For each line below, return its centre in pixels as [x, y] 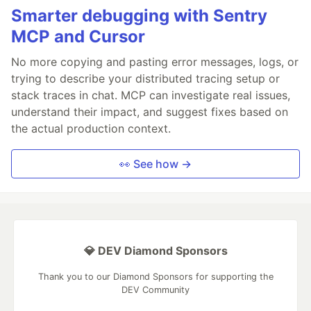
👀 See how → [155, 163]
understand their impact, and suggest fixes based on [150, 111]
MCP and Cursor [78, 36]
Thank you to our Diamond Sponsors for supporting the [155, 276]
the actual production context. [91, 128]
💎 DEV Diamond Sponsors [155, 250]
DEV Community [155, 289]
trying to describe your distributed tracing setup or [145, 78]
